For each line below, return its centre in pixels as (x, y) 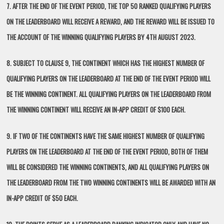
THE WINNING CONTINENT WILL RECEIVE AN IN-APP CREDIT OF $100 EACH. (96, 110)
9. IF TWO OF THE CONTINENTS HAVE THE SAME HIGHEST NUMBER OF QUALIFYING (106, 136)
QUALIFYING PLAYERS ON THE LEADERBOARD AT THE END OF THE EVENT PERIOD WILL (109, 79)
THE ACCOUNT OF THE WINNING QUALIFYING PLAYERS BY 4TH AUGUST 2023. (101, 37)
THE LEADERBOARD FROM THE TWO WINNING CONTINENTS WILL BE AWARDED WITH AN (111, 182)
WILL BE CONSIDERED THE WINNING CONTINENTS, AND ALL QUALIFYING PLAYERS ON (108, 167)
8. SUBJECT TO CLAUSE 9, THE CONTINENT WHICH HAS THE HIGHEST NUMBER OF (106, 63)
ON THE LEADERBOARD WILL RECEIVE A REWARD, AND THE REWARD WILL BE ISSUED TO (111, 21)
